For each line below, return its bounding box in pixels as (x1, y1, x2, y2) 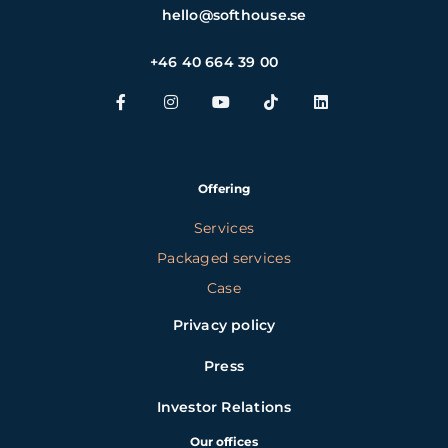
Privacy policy (172, 315, 276, 334)
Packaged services (157, 248, 291, 267)
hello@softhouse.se (161, 5, 307, 24)
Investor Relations (156, 397, 292, 416)
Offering (198, 180, 250, 196)
